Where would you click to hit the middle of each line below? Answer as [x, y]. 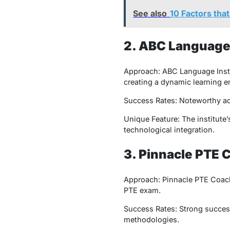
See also [150, 13]
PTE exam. [142, 190]
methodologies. [151, 220]
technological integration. [169, 130]
